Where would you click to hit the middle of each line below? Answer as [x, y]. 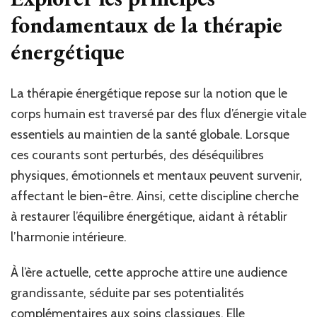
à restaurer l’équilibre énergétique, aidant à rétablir [149, 217]
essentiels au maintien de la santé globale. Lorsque [150, 135]
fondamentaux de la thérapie [146, 24]
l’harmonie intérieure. [69, 237]
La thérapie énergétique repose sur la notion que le [149, 94]
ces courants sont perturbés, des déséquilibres [137, 155]
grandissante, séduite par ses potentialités [127, 293]
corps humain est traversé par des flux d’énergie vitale [158, 114]
